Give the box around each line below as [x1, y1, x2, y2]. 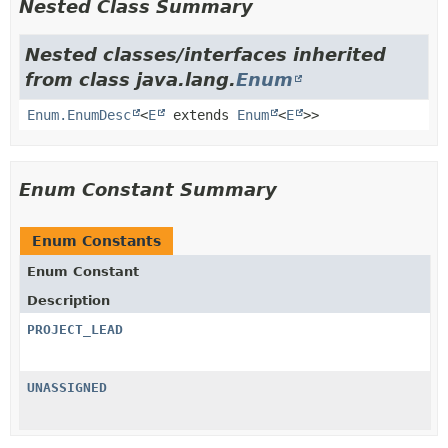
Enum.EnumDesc [27, 106, 131, 123]
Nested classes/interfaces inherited [25, 43, 386, 65]
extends [165, 106, 237, 123]
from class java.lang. [25, 68, 236, 90]
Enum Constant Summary [19, 178, 277, 200]
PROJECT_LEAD [27, 321, 123, 337]
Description [27, 292, 110, 308]
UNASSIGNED [27, 379, 107, 395]
